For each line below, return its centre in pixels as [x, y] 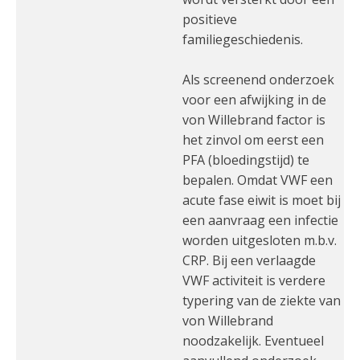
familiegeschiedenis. [243, 39]
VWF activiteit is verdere [254, 280]
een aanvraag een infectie [260, 220]
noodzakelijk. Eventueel [253, 341]
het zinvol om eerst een [253, 140]
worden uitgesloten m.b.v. [260, 240]
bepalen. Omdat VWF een [258, 180]
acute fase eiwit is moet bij [262, 200]
